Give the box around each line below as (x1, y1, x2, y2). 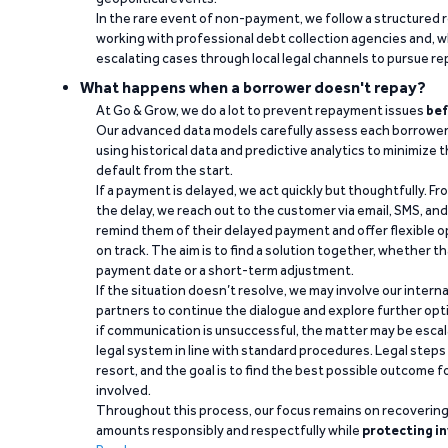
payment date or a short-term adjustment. (96, 262, 354, 279)
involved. (96, 382, 151, 399)
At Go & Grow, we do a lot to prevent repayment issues (96, 102, 426, 119)
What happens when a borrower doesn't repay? (80, 78, 426, 98)
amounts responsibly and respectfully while (96, 422, 362, 439)
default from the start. (96, 162, 233, 179)
